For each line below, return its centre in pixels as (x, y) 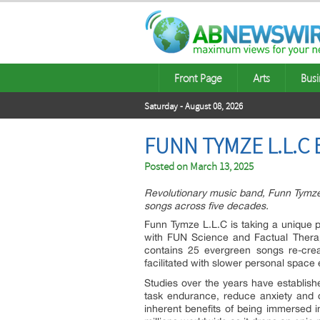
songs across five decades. (206, 206)
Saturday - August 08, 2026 (194, 106)
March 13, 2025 (222, 167)
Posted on (167, 167)
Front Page (198, 78)
